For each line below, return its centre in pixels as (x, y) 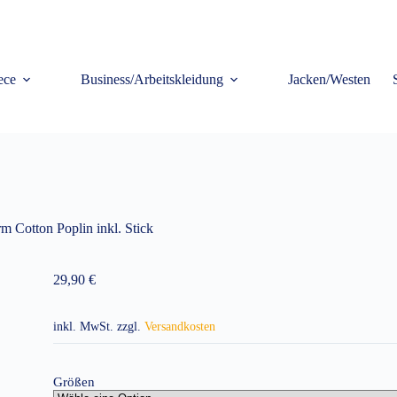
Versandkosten (179, 327)
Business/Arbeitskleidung (152, 79)
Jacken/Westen (329, 79)
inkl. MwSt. (83, 327)
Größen (74, 382)
